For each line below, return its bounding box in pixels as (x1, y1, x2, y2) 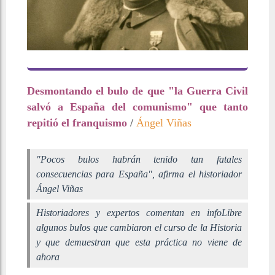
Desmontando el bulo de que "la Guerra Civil (27, 84, 248, 97)
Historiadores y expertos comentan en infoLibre (36, 207, 242, 218)
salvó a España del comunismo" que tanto (27, 100, 248, 113)
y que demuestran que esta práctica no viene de (36, 236, 242, 247)
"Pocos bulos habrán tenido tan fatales (36, 153, 242, 165)
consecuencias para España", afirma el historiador (36, 168, 242, 179)
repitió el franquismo (27, 116, 130, 129)
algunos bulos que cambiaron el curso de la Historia (36, 222, 242, 233)
